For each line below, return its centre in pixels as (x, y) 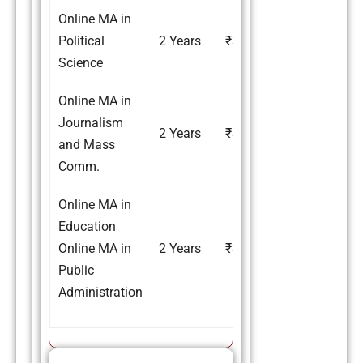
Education (87, 227)
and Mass (87, 145)
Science (81, 63)
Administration (100, 293)
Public (76, 271)
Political (81, 41)
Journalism (91, 123)
